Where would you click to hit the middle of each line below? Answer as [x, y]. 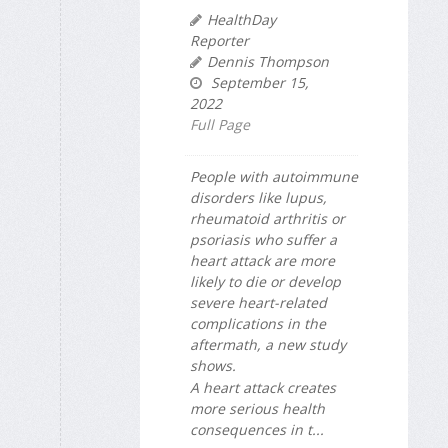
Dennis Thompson [268, 61]
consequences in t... [257, 429]
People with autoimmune [274, 176]
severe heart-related [258, 302]
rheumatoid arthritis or [267, 218]
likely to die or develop [265, 281]
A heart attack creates [263, 387]
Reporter [219, 40]
